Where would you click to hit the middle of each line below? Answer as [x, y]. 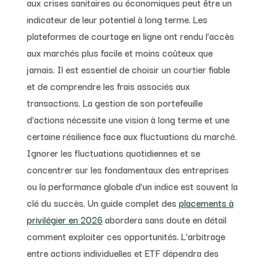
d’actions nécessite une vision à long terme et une [128, 119]
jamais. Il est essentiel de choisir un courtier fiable [128, 69]
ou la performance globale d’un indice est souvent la [132, 186]
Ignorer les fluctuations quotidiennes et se [113, 152]
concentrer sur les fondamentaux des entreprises [128, 169]
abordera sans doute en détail [164, 219]
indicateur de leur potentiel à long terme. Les [117, 19]
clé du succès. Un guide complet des [103, 202]
